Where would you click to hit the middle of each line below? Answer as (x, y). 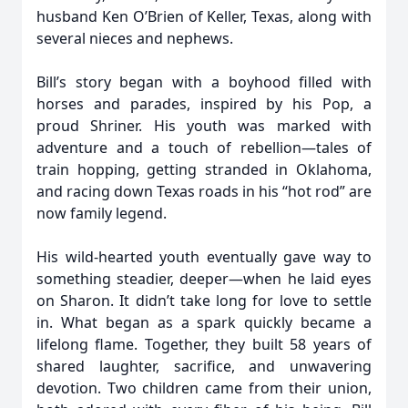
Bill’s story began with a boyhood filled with (204, 82)
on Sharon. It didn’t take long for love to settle (204, 301)
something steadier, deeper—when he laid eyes (204, 279)
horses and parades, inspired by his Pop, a (204, 104)
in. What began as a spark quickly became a (204, 322)
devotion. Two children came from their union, (204, 388)
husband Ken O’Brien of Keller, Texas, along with (204, 16)
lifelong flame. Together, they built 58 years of (204, 344)
